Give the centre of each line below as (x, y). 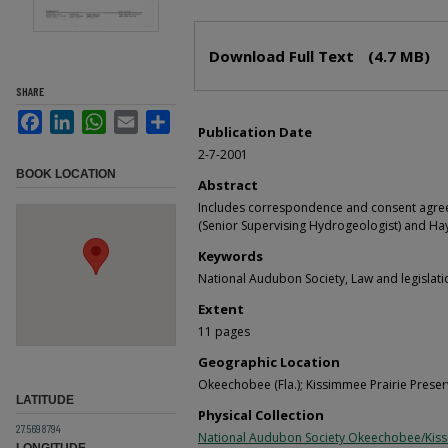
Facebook (77, 117)
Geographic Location (269, 361)
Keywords (230, 255)
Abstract (228, 184)
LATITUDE (45, 399)
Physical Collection (261, 414)
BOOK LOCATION (66, 173)
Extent (221, 308)
